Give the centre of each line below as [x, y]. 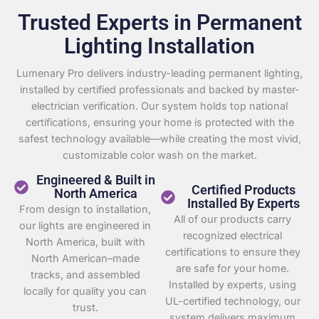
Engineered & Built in [96, 180]
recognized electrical [233, 235]
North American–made [85, 258]
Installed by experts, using [233, 284]
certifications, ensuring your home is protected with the [159, 122]
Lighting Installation [159, 46]
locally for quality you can [85, 291]
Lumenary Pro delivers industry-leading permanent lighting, [159, 73]
